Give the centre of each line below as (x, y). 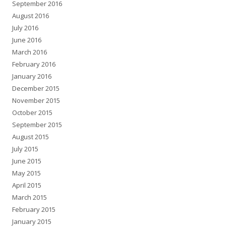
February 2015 (34, 210)
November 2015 (36, 101)
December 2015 (36, 89)
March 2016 (30, 52)
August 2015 (31, 137)
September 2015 (37, 125)
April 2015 (27, 185)
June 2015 (27, 161)
